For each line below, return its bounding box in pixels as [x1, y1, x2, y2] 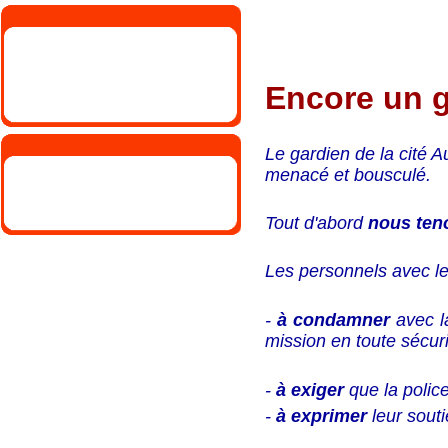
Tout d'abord [265, 213, 369, 234]
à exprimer [276, 406, 368, 427]
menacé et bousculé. [265, 165, 432, 186]
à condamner [277, 310, 396, 331]
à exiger [276, 380, 350, 401]
